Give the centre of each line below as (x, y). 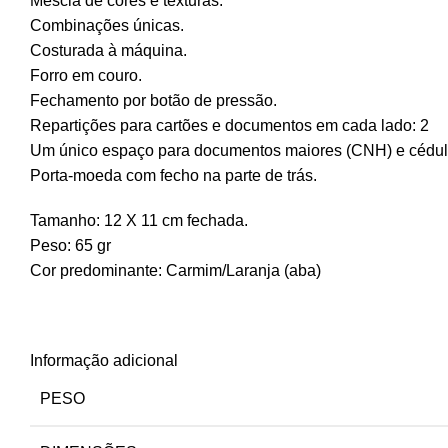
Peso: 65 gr (70, 245)
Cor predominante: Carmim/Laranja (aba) (175, 270)
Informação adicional (104, 360)
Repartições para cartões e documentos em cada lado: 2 (229, 125)
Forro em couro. (86, 75)
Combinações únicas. (107, 25)
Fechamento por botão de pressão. (153, 100)
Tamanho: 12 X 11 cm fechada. (139, 220)
